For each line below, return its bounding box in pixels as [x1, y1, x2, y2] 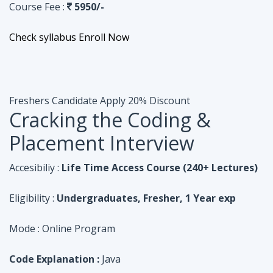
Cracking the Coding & [9, 107, 211, 133]
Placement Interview [9, 130, 194, 156]
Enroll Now [79, 30, 129, 44]
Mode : [9, 222, 40, 235]
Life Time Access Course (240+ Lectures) [62, 161, 258, 174]
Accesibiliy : [9, 161, 59, 174]
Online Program [40, 222, 115, 235]
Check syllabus [9, 30, 76, 44]
